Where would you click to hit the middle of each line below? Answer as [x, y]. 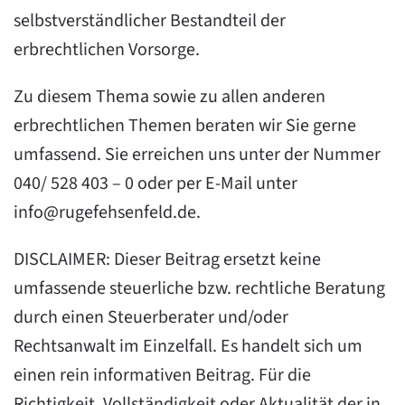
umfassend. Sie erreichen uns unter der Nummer [197, 155]
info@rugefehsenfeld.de [105, 212]
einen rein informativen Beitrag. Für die [162, 375]
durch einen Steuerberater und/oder [151, 317]
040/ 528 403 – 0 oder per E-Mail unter [155, 184]
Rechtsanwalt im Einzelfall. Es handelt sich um [188, 346]
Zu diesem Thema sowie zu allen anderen [170, 97]
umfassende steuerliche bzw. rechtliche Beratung [199, 288]
